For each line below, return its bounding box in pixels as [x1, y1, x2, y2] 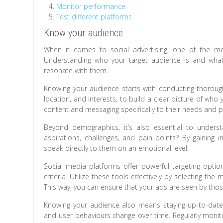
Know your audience [44, 27, 123, 39]
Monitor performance [56, 1, 126, 11]
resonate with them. [44, 66, 109, 76]
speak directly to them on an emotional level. [44, 143, 189, 153]
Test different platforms [56, 12, 132, 22]
